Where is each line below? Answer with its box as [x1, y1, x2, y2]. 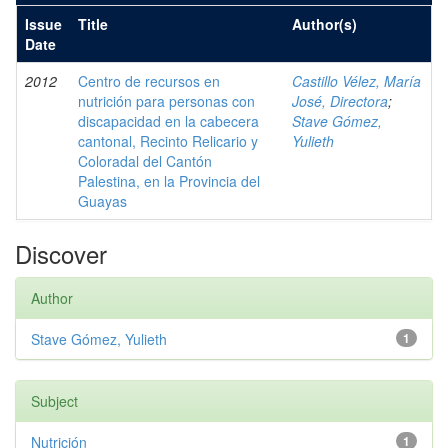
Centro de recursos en [78, 71, 220, 91]
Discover [15, 236, 107, 271]
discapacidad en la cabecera [78, 111, 259, 131]
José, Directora [292, 91, 388, 111]
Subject [31, 391, 78, 411]
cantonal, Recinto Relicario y [78, 131, 258, 151]
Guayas [78, 191, 127, 211]
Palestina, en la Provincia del [78, 171, 260, 191]
